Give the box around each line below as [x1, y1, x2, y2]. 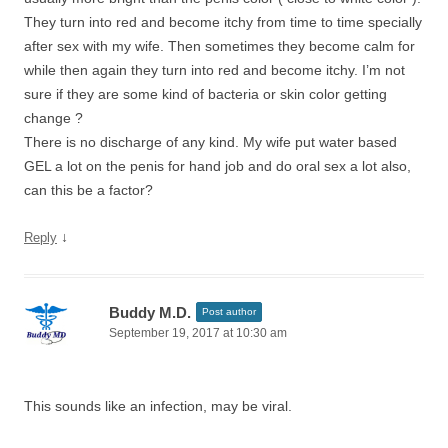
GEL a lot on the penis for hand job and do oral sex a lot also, [24, 158, 411, 174]
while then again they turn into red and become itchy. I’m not [24, 62, 405, 78]
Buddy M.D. [109, 304, 191, 321]
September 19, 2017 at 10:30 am [109, 326, 287, 340]
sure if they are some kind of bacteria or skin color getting [24, 86, 387, 102]
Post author [202, 306, 256, 317]
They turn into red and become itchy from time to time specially [24, 14, 422, 30]
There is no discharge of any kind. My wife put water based [24, 134, 397, 150]
